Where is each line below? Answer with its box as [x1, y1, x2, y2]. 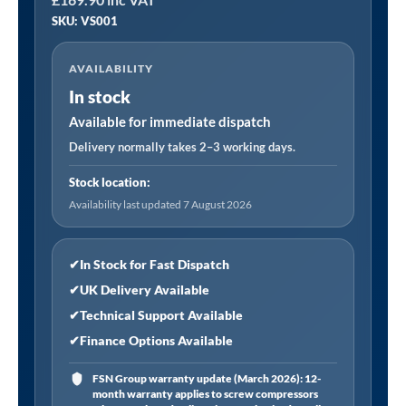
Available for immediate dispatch [69, 112, 271, 130]
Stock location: [69, 175, 150, 189]
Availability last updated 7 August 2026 [69, 198, 252, 210]
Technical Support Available [80, 306, 243, 323]
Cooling [53, 17, 102, 35]
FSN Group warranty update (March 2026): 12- [92, 371, 321, 385]
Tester [53, 64, 92, 82]
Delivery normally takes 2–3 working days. [69, 139, 295, 154]
